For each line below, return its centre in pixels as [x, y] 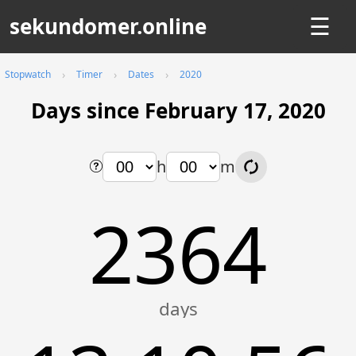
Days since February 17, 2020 [178, 110]
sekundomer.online [108, 26]
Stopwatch [28, 74]
